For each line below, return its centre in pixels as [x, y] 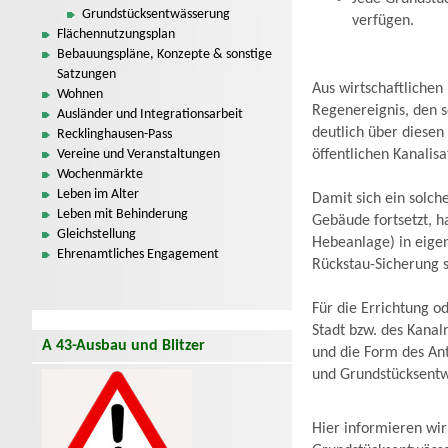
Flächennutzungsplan [116, 34]
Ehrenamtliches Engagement [138, 254]
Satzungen [86, 74]
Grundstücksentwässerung [156, 14]
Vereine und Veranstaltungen [138, 154]
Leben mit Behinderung [122, 214]
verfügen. [383, 21]
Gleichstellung [96, 234]
